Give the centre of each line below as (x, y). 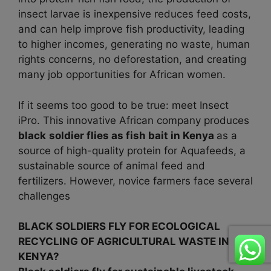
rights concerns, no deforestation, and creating (132, 60)
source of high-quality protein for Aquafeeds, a (132, 150)
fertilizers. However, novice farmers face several (135, 181)
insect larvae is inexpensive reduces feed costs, (135, 14)
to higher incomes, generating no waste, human (134, 44)
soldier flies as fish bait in (116, 135)
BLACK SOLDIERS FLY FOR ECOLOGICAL (119, 227)
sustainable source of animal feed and (112, 165)
